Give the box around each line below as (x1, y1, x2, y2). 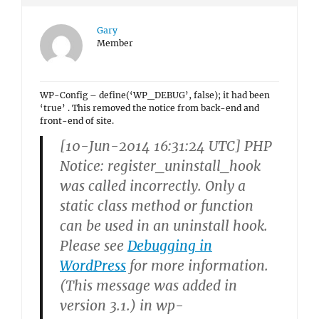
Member (97, 38, 133, 48)
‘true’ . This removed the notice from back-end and (40, 103, 259, 113)
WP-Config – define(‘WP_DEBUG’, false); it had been (40, 90, 270, 100)
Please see (60, 237, 127, 254)
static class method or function (60, 197, 253, 214)
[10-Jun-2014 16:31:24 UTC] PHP (60, 137, 272, 155)
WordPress (60, 257, 126, 274)
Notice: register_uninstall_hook (60, 157, 261, 174)
